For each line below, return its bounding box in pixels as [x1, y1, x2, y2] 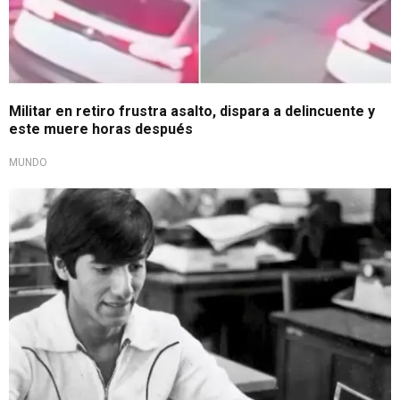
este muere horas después [9, 121, 193, 138]
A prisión [27, 194, 73, 207]
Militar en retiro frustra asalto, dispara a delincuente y [9, 103, 375, 121]
